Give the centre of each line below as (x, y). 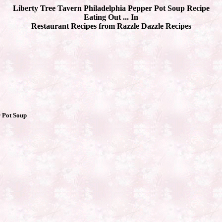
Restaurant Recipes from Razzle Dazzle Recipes (111, 26)
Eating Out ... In (111, 17)
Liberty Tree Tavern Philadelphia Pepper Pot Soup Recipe (111, 8)
